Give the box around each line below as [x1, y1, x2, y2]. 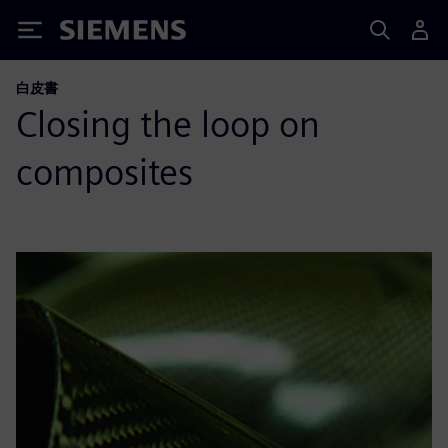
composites [16, 150, 193, 194]
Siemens [60, 23, 126, 44]
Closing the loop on [16, 102, 320, 146]
